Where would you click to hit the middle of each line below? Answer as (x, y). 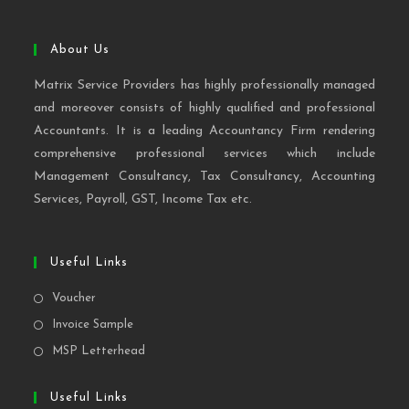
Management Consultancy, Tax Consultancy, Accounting (204, 177)
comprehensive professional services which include (204, 154)
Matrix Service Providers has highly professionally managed (204, 86)
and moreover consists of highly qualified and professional (204, 109)
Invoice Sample (93, 325)
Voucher (74, 299)
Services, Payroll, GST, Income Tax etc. (143, 200)
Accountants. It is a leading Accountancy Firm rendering (204, 131)
